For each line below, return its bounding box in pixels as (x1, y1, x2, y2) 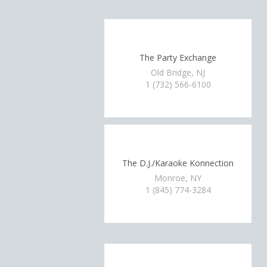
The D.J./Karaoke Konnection (122, 157, 234, 169)
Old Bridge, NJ (151, 67, 206, 78)
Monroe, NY (154, 172, 202, 184)
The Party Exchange (139, 51, 217, 63)
